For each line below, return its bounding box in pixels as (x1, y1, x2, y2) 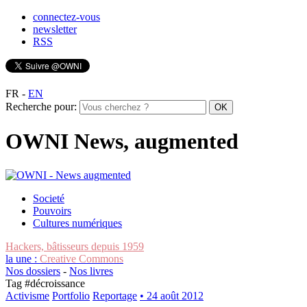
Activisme (5, 289, 49, 302)
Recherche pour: (5, 101, 77, 112)
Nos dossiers (5, 265, 60, 277)
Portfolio (52, 289, 90, 302)
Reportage (93, 289, 137, 302)
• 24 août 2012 (140, 289, 204, 302)
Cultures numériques (33, 217, 122, 229)
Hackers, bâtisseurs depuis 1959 (5, 240, 144, 252)
